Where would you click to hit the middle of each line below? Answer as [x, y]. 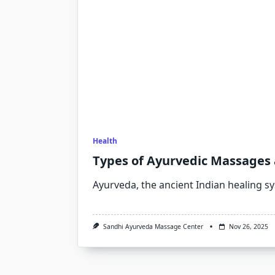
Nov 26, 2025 [248, 227]
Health [105, 141]
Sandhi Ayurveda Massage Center [153, 227]
